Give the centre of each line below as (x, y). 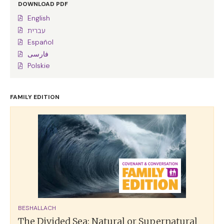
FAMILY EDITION (35, 97)
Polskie (38, 66)
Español (40, 42)
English (38, 18)
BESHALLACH (37, 208)
